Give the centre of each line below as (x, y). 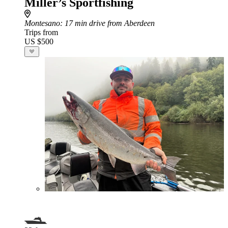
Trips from (41, 32)
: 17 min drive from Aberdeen (107, 23)
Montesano (42, 23)
